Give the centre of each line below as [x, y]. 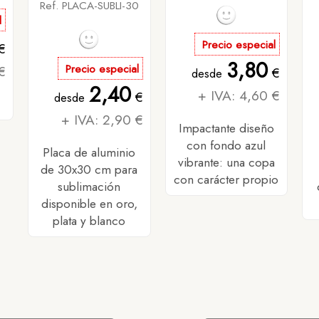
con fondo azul [226, 145]
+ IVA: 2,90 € [102, 120]
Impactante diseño [226, 128]
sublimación [89, 187]
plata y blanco [89, 221]
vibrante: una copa [226, 162]
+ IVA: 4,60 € [239, 95]
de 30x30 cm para [89, 169]
